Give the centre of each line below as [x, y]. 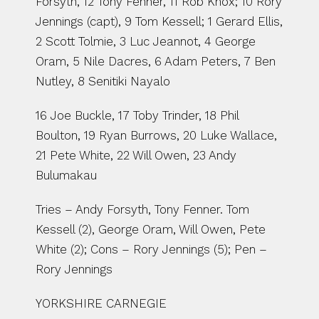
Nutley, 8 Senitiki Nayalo [103, 81]
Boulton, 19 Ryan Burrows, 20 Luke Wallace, [156, 135]
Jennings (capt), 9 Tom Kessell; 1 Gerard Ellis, [159, 21]
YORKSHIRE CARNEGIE [101, 303]
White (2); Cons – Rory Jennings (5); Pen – [151, 249]
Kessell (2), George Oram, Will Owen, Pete [151, 229]
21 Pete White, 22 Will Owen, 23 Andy [136, 155]
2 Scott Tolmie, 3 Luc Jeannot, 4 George [146, 41]
